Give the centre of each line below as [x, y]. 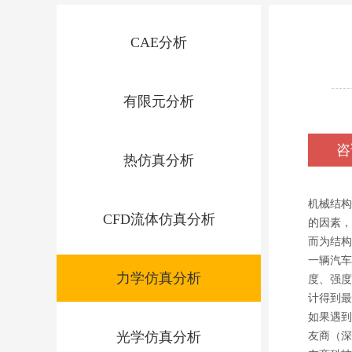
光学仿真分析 [159, 337]
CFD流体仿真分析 [159, 219]
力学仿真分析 [159, 278]
